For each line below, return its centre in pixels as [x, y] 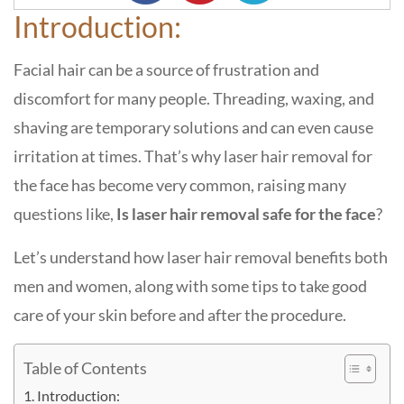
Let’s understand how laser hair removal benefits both [201, 257]
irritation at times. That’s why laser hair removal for [193, 156]
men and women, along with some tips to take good [190, 286]
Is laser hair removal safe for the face [246, 214]
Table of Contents [85, 368]
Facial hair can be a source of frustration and [166, 69]
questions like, [65, 214]
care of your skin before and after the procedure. [180, 315]
